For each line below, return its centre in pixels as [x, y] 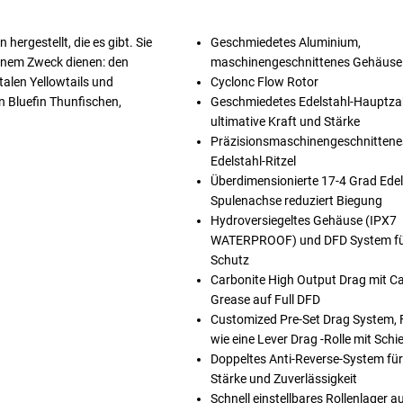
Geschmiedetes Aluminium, [285, 42]
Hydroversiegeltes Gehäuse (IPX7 [303, 220]
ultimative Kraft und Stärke [285, 121]
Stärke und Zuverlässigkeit [283, 379]
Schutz [229, 260]
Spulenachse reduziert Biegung [296, 201]
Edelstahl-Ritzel [253, 161]
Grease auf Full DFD [265, 300]
